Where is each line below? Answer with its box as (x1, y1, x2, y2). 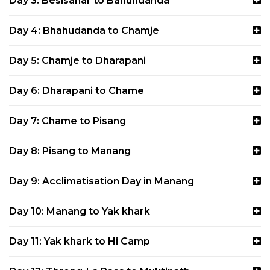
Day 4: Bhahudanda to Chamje (9, 24, 159, 36)
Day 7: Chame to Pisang (9, 115, 126, 127)
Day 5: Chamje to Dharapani (9, 54, 146, 66)
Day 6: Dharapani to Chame (9, 84, 144, 96)
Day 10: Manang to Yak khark (9, 205, 150, 217)
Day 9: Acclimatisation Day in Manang (9, 175, 194, 187)
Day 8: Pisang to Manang (9, 145, 131, 157)
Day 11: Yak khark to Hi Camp (9, 235, 150, 247)
